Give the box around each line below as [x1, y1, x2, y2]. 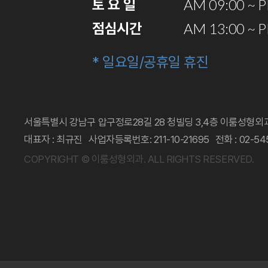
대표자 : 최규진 [24, 133, 83, 145]
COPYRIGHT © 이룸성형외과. [24, 153, 148, 165]
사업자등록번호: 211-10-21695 [89, 133, 209, 145]
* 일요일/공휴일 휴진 [92, 53, 209, 71]
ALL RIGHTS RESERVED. [147, 153, 254, 165]
